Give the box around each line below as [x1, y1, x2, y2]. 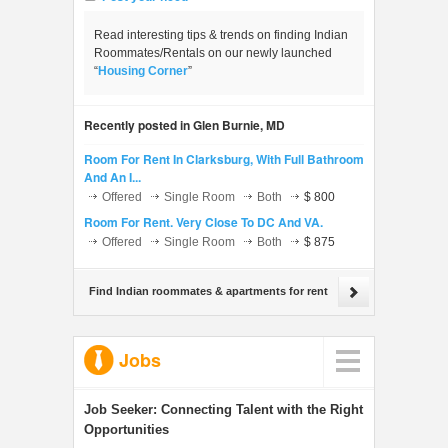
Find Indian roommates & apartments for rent [89, 285, 328, 297]
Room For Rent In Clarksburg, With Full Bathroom [84, 150, 364, 168]
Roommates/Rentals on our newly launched [94, 46, 332, 60]
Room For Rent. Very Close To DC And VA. [84, 213, 323, 231]
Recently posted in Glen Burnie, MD [84, 116, 285, 134]
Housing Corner [98, 64, 188, 78]
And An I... [84, 168, 141, 186]
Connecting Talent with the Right [157, 402, 363, 417]
